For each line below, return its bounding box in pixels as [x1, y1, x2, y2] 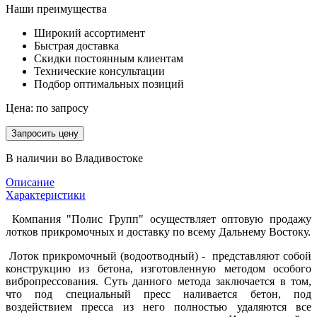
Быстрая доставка [34, 40, 119, 52]
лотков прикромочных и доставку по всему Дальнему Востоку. [6, 226, 311, 238]
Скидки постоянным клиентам [34, 52, 183, 65]
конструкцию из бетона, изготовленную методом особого [6, 263, 311, 275]
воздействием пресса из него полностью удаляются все [6, 301, 311, 313]
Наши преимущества [6, 3, 107, 16]
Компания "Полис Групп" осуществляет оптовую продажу [6, 213, 311, 226]
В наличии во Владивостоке [6, 152, 143, 165]
